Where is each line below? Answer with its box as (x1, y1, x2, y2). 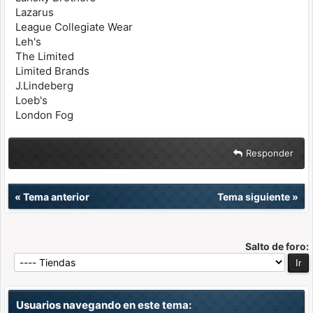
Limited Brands (15, 64, 89, 78)
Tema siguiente (217, 191, 290, 203)
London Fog (15, 108, 73, 122)
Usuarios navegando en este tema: (16, 298, 191, 312)
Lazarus (15, 6, 54, 19)
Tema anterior (23, 191, 89, 203)
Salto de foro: (245, 240, 309, 252)
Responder (246, 147, 293, 159)
